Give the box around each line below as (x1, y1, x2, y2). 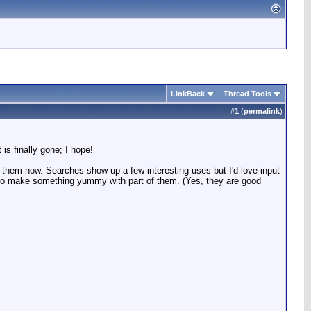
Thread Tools (224, 90, 271, 98)
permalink (244, 107, 280, 115)
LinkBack (171, 90, 205, 98)
